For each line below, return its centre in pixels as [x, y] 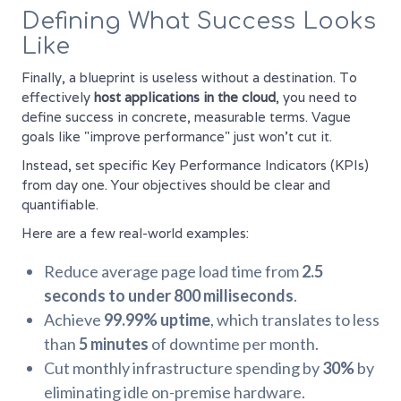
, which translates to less [295, 320]
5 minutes [114, 344]
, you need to [316, 98]
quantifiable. [60, 205]
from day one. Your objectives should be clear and [176, 185]
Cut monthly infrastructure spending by [183, 368]
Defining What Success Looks [199, 21]
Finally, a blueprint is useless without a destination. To [189, 78]
